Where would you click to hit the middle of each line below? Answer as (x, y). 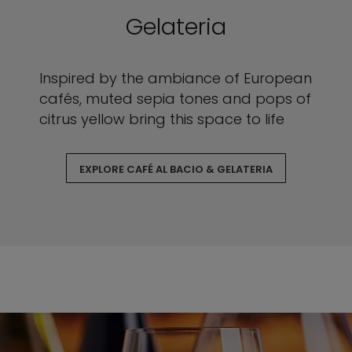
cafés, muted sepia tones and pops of (175, 99)
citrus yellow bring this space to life (162, 119)
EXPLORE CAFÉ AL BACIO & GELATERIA (176, 169)
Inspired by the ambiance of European (176, 78)
